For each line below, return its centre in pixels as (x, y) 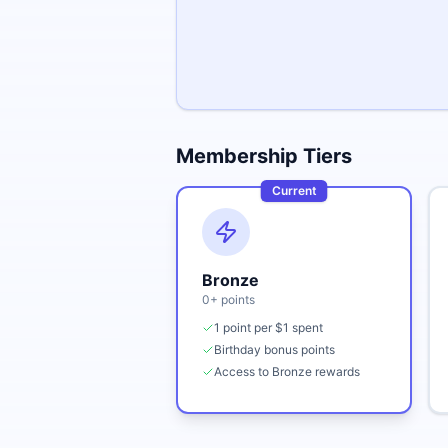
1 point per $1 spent (268, 327)
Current (294, 190)
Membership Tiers (264, 156)
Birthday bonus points (274, 349)
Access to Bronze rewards (287, 371)
